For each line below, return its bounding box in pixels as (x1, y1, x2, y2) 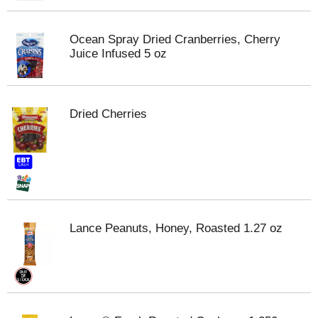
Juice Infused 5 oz (70, 47, 167, 60)
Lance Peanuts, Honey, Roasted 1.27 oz (70, 221, 283, 235)
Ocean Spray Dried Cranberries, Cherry (70, 33, 280, 46)
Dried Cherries (70, 107, 147, 121)
